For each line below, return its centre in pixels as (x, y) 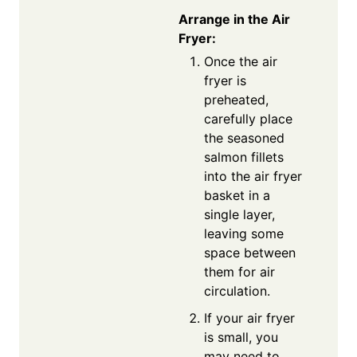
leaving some (244, 233)
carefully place (248, 118)
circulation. (237, 290)
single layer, (239, 214)
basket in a (237, 195)
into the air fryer (253, 176)
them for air (239, 271)
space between (250, 252)
